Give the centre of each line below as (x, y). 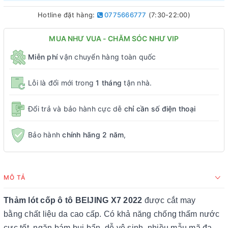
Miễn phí (43, 57)
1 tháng (109, 83)
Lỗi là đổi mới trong (62, 83)
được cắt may (170, 200)
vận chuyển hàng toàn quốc (107, 57)
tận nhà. (137, 83)
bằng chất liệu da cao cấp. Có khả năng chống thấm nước (112, 214)
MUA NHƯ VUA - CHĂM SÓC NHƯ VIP (114, 38)
